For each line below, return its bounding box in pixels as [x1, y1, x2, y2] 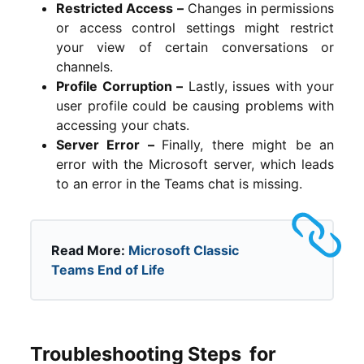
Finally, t [162, 136, 217, 153]
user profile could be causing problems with [56, 97, 334, 114]
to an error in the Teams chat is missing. [56, 175, 302, 192]
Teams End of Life [51, 261, 165, 278]
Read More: [51, 241, 128, 258]
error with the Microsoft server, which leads [56, 155, 334, 172]
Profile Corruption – [56, 77, 183, 94]
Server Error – [56, 136, 162, 153]
